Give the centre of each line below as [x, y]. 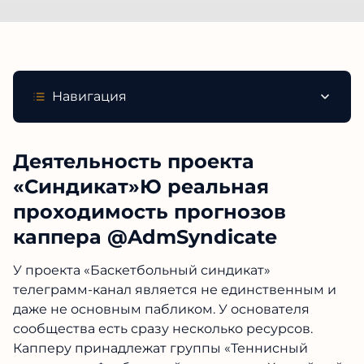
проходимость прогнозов [149, 212]
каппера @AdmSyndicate [145, 237]
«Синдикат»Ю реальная [141, 186]
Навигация [89, 96]
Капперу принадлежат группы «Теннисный [160, 348]
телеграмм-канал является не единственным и [175, 290]
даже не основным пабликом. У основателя [161, 309]
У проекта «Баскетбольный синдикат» [142, 270]
